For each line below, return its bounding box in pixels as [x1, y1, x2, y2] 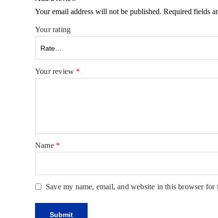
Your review [35, 67, 76, 75]
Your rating [35, 25, 71, 34]
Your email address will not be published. [35, 7, 162, 16]
